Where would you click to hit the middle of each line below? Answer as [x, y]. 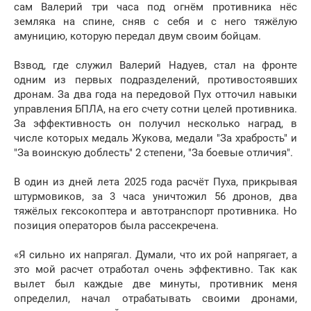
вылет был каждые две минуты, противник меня [155, 284]
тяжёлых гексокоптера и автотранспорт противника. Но [155, 211]
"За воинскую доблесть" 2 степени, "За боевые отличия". [153, 153]
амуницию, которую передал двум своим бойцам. [137, 36]
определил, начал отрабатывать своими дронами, [155, 299]
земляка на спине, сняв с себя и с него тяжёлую [155, 22]
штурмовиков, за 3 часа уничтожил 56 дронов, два [155, 197]
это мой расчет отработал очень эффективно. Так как [155, 270]
